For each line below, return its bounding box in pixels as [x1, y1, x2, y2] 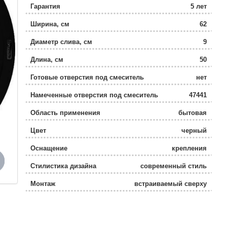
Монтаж [30, 180, 55, 187]
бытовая [178, 109, 207, 117]
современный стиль [140, 162, 207, 170]
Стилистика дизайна [30, 162, 96, 170]
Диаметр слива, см [30, 38, 92, 46]
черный [181, 127, 207, 134]
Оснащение [30, 144, 67, 152]
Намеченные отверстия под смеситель [30, 91, 158, 99]
